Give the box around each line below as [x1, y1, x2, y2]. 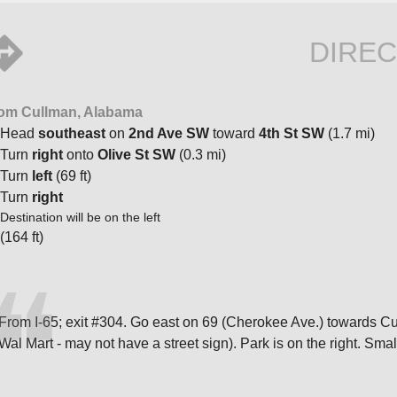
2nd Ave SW [128, 125, 209, 141]
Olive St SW [97, 146, 175, 162]
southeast [38, 125, 105, 141]
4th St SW [259, 125, 324, 141]
